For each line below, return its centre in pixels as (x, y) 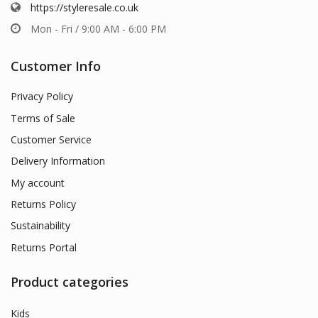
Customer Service (51, 139)
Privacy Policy (42, 96)
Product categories (70, 281)
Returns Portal (44, 247)
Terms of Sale (43, 118)
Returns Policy (43, 204)
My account (38, 182)
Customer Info (56, 66)
